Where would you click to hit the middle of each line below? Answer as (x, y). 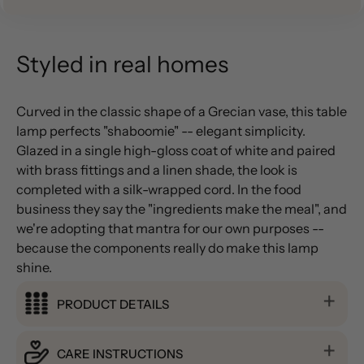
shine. (34, 268)
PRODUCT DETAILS (113, 305)
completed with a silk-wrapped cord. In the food (159, 190)
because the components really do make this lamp (167, 248)
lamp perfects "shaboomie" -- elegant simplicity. (161, 131)
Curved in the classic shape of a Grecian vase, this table (182, 112)
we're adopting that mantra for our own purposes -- (170, 229)
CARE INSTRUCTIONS (120, 354)
